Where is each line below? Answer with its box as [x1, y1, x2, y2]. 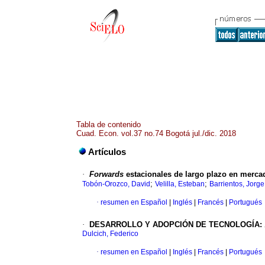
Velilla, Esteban [155, 180, 205, 189]
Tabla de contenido [76, 120, 141, 129]
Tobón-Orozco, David [82, 180, 150, 189]
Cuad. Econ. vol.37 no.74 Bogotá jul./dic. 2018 [76, 129, 236, 138]
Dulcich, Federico [82, 230, 138, 238]
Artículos [88, 147, 126, 157]
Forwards [89, 170, 124, 179]
